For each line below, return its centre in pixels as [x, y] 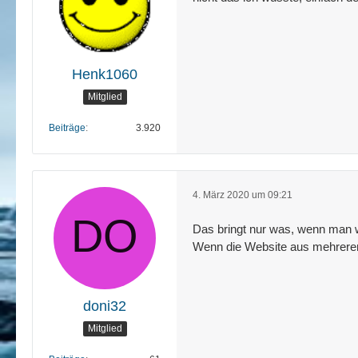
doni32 [105, 306]
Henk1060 [105, 74]
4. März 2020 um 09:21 [243, 195]
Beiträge [67, 127]
